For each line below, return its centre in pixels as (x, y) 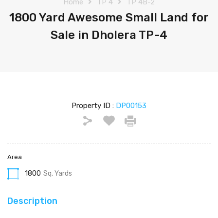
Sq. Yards (58, 173)
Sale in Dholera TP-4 (109, 35)
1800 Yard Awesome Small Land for (109, 17)
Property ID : (94, 105)
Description (32, 201)
